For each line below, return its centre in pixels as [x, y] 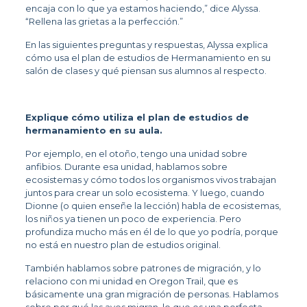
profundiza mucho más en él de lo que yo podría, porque [151, 232]
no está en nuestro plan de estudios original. [125, 245]
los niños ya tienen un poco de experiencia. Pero [133, 219]
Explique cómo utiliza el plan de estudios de [137, 118]
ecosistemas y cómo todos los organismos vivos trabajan [150, 180]
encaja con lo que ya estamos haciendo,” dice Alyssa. [143, 9]
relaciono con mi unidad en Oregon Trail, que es [131, 281]
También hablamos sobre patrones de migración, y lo [143, 268]
